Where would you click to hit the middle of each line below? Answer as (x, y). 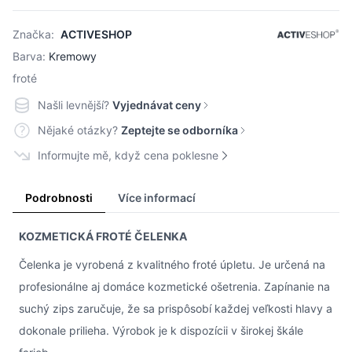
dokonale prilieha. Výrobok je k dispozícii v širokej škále (161, 330)
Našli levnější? (73, 104)
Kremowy (73, 56)
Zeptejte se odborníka (180, 130)
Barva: (29, 56)
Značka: (35, 34)
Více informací (157, 197)
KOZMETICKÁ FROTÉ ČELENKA (103, 236)
